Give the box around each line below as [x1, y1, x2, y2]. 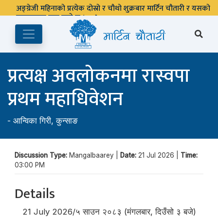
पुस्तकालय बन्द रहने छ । [16, 11, 87, 24]
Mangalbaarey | [69, 151, 120, 159]
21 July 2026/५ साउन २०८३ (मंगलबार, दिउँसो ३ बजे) [22, 207, 196, 217]
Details [15, 182, 55, 205]
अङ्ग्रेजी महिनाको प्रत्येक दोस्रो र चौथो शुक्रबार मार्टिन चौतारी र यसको [16, 2, 210, 15]
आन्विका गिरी [13, 116, 51, 126]
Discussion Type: [15, 151, 69, 159]
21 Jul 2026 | [138, 151, 181, 159]
